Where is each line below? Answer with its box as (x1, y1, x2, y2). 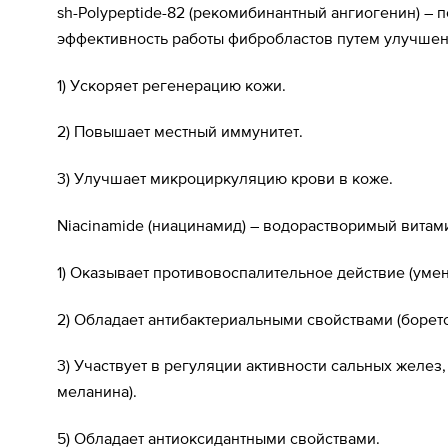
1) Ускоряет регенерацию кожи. (57, 75, 286, 94)
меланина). (57, 382, 137, 401)
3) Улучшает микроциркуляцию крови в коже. (57, 169, 393, 188)
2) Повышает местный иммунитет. (57, 122, 303, 141)
